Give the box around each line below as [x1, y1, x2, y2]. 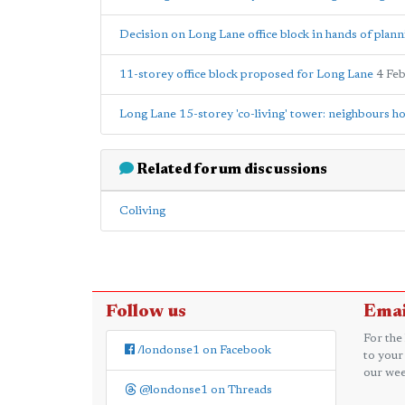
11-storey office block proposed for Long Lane [119, 69, 373, 80]
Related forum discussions [134, 163, 327, 177]
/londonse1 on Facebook [135, 344, 271, 356]
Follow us [106, 303, 186, 321]
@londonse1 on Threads [137, 384, 272, 396]
